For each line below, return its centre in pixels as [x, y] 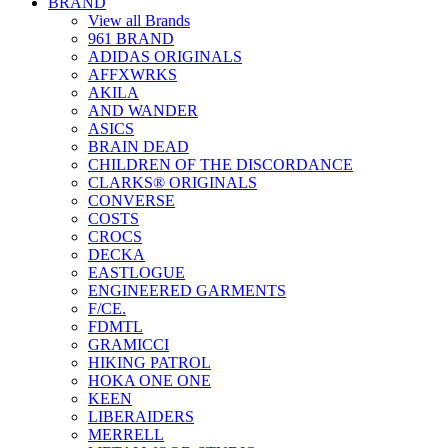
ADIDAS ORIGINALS [165, 56]
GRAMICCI [128, 344]
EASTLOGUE [136, 272]
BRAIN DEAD [138, 146]
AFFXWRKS [132, 74]
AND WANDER [143, 110]
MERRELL [126, 434]
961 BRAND [131, 38]
